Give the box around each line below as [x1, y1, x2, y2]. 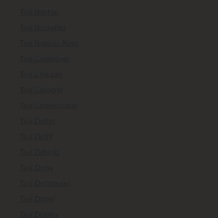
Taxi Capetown [18, 54, 70, 63]
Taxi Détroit [18, 148, 59, 156]
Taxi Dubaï [18, 195, 55, 203]
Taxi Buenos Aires [18, 39, 79, 47]
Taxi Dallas [18, 117, 55, 125]
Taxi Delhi [18, 132, 53, 141]
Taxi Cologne [18, 86, 63, 94]
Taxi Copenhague [18, 101, 77, 109]
